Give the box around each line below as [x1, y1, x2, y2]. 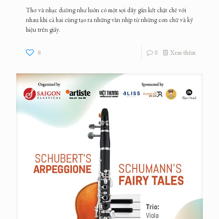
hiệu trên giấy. [26, 25, 60, 34]
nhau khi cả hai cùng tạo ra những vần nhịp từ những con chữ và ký [26, 16, 193, 24]
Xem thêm [170, 48, 196, 57]
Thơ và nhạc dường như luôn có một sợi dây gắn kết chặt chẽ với [26, 6, 186, 15]
